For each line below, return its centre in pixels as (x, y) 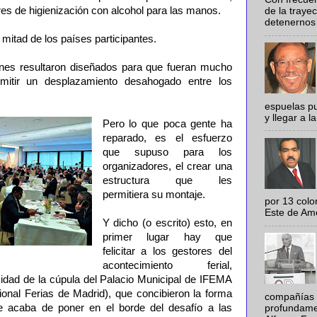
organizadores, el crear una (167, 166)
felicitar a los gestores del (167, 251)
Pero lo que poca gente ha (167, 124)
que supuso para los (167, 152)
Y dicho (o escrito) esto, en (167, 223)
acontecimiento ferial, (167, 265)
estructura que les (167, 180)
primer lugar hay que (167, 237)
